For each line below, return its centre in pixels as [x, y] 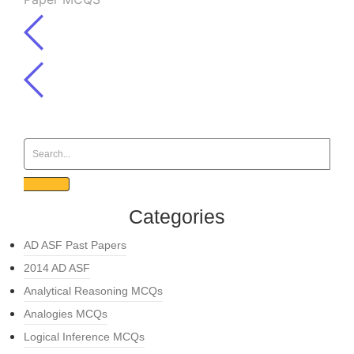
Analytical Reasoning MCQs [93, 291]
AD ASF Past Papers [75, 245]
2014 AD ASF [57, 268]
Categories [177, 217]
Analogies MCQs [66, 314]
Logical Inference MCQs [84, 337]
